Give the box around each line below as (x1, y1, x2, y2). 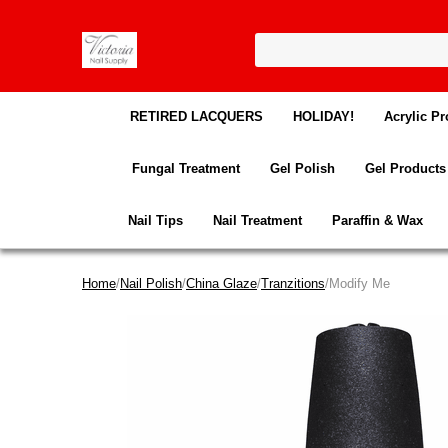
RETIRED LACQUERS (129, 108, 263, 124)
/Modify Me (325, 275, 390, 291)
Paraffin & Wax (331, 212, 423, 228)
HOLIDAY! (292, 108, 354, 124)
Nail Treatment (212, 212, 302, 228)
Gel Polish (269, 160, 335, 176)
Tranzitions (261, 275, 325, 291)
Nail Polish (120, 275, 182, 291)
